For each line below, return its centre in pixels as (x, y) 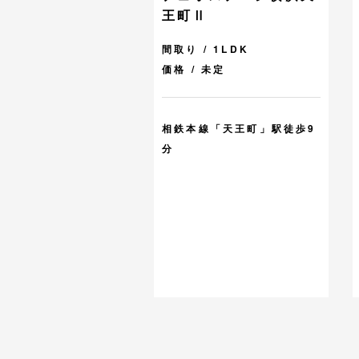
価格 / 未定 (194, 69)
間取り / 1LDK (206, 49)
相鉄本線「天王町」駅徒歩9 (239, 129)
